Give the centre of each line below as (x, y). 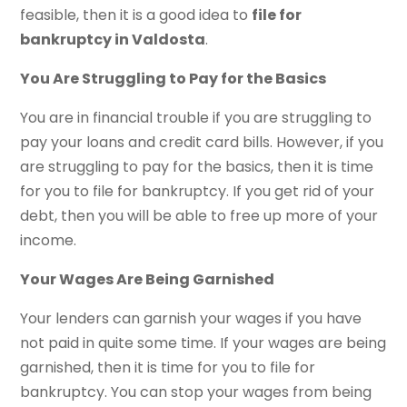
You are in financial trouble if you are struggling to (196, 117)
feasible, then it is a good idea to (136, 15)
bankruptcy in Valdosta (113, 39)
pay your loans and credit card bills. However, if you (202, 142)
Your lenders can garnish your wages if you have (191, 318)
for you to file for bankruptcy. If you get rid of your (198, 191)
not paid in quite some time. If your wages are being (203, 342)
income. (49, 240)
